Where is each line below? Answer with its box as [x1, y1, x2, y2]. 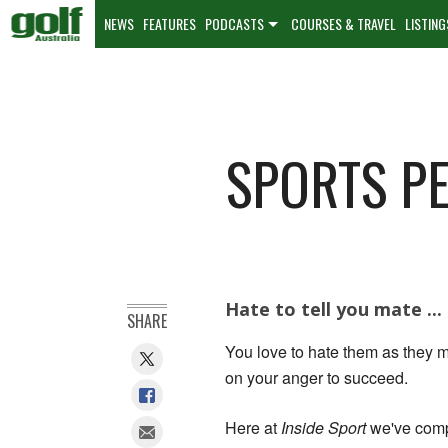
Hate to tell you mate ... [225, 296, 442, 321]
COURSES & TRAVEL [291, 13, 396, 34]
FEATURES [143, 13, 196, 34]
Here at [225, 415, 281, 439]
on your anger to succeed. [225, 365, 408, 389]
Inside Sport [281, 415, 366, 439]
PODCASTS [205, 13, 264, 34]
